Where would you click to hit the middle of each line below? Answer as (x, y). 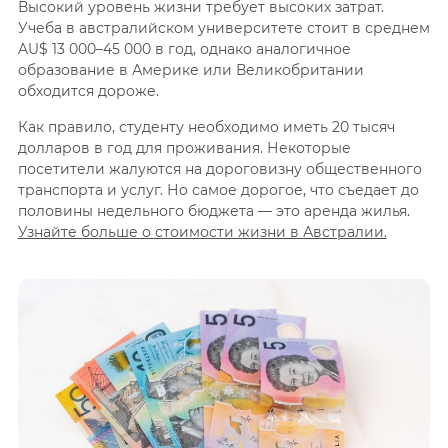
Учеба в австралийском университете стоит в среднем (223, 27)
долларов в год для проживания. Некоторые (184, 147)
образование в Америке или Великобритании (190, 69)
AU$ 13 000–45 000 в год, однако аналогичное (184, 48)
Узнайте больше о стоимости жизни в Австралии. (202, 231)
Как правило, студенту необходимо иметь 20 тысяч (206, 126)
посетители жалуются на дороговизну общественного (219, 168)
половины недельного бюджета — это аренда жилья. (213, 210)
